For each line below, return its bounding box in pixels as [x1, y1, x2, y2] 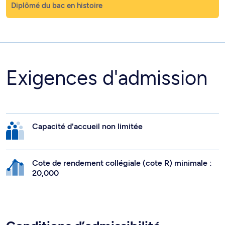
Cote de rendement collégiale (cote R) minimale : [32, 158, 212, 168]
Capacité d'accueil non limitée [32, 122, 143, 132]
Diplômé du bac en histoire [11, 1, 102, 11]
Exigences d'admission [6, 66, 207, 90]
